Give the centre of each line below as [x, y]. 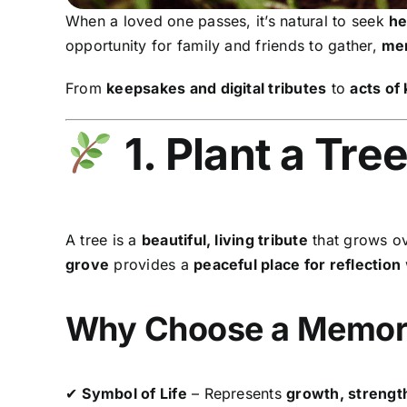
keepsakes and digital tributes [217, 89]
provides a [152, 264]
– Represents [237, 393]
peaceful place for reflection [298, 264]
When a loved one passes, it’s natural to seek [227, 21]
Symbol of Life [134, 393]
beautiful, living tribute [224, 239]
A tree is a [103, 239]
